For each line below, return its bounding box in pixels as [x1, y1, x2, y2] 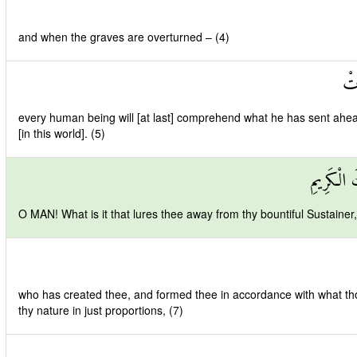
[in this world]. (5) [18, 125, 105, 141]
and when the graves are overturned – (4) [18, 29, 229, 45]
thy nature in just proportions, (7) [18, 302, 183, 318]
